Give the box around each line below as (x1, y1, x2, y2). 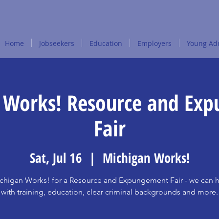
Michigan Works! (102, 148, 190, 167)
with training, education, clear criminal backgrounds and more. (1, 187, 218, 197)
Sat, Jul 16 (29, 148, 82, 167)
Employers (137, 39, 172, 48)
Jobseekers (39, 39, 74, 48)
